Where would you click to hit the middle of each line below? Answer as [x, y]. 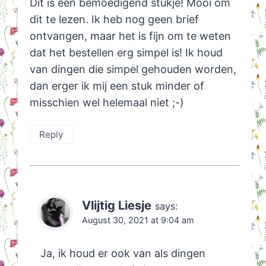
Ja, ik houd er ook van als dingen [123, 254]
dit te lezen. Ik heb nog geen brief [114, 20]
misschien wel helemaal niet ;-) [107, 103]
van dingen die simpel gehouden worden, [133, 69]
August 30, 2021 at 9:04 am [138, 220]
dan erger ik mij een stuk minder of [117, 86]
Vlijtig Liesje [116, 205]
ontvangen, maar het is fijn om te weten [130, 36]
